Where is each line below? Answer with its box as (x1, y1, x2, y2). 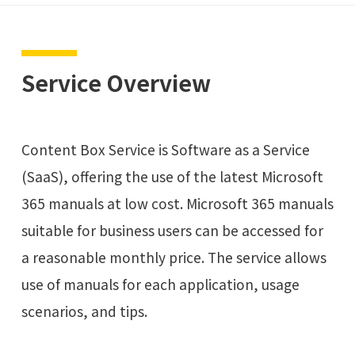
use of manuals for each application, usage (21, 273, 300, 294)
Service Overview (21, 65, 211, 98)
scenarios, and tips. (21, 300, 147, 321)
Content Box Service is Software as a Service (21, 139, 310, 159)
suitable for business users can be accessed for (21, 219, 323, 240)
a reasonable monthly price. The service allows (21, 246, 326, 267)
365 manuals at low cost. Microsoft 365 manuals (21, 193, 334, 213)
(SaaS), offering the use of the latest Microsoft (21, 166, 323, 186)
